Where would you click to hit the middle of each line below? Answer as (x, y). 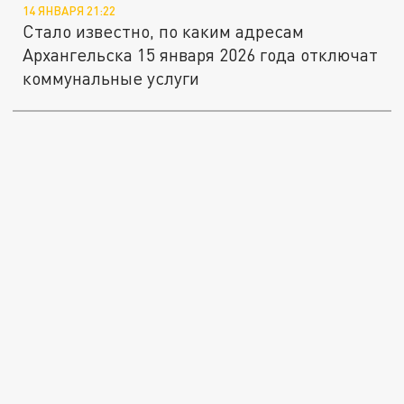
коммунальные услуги (111, 78)
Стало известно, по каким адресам (164, 31)
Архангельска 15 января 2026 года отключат (201, 54)
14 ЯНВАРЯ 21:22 (69, 10)
